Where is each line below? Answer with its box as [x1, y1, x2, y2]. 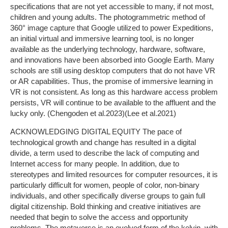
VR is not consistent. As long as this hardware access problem [10, 88, 218, 97]
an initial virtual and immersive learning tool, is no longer [10, 34, 194, 43]
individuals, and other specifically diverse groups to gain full [10, 191, 205, 200]
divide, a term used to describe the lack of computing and [10, 148, 199, 157]
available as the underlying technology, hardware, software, [10, 45, 205, 54]
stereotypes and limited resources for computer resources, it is [10, 169, 218, 179]
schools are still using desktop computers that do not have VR [10, 66, 215, 75]
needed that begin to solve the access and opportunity [10, 212, 188, 221]
